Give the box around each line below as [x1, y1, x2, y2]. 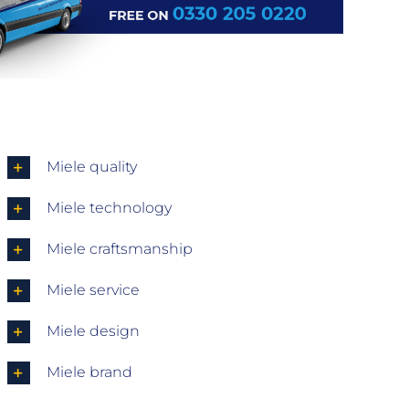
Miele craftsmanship [46, 239, 193, 257]
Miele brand [46, 362, 132, 381]
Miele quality [46, 157, 137, 175]
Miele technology [46, 198, 172, 216]
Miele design [46, 321, 140, 340]
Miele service [46, 280, 140, 299]
